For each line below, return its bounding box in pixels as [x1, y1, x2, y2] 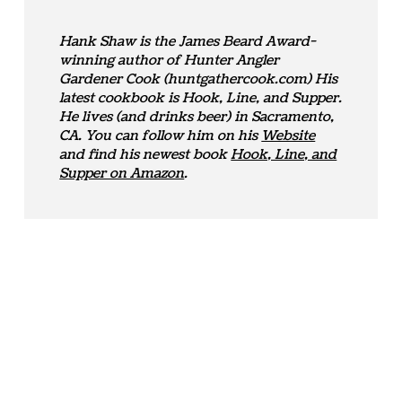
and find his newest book [59, 145, 232, 165]
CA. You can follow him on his [59, 127, 262, 146]
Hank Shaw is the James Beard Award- [59, 32, 317, 52]
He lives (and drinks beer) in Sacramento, [59, 108, 335, 127]
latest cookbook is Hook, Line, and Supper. [59, 89, 343, 109]
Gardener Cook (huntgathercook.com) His [59, 70, 338, 90]
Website [261, 127, 316, 146]
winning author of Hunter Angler [59, 51, 280, 71]
